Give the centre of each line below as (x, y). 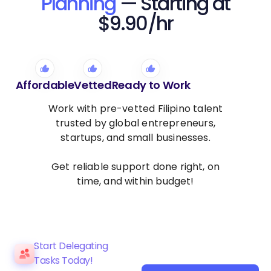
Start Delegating (71, 246)
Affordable (45, 85)
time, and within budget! (135, 181)
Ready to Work (151, 85)
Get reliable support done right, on (135, 166)
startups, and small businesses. (135, 137)
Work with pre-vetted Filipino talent (135, 108)
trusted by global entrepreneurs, (135, 123)
